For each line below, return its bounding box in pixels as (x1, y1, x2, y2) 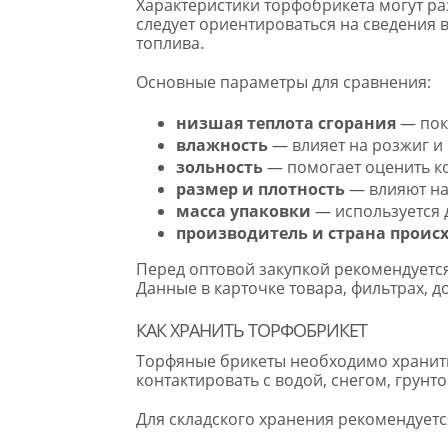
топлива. (135, 31, 204, 54)
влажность (175, 133, 268, 156)
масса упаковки (175, 199, 311, 222)
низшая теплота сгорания (175, 111, 396, 134)
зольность (175, 155, 263, 178)
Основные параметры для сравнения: (135, 70, 431, 93)
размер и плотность (175, 177, 345, 200)
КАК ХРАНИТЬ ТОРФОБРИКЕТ (135, 317, 367, 342)
